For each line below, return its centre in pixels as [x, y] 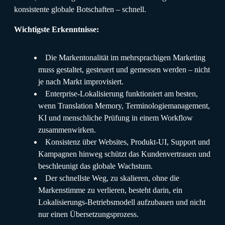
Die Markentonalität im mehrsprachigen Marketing [125, 57]
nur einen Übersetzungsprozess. [88, 214]
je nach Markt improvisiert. [81, 81]
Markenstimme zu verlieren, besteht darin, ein [110, 190]
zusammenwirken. [67, 130]
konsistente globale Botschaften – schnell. [80, 9]
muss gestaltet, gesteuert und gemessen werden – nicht [124, 69]
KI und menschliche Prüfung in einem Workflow [116, 118]
